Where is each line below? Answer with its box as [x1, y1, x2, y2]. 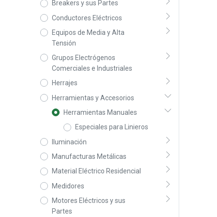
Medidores [51, 182, 84, 190]
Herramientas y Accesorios [51, 93, 134, 102]
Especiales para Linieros [75, 123, 148, 131]
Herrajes [51, 79, 77, 87]
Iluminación [51, 138, 87, 146]
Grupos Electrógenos [51, 54, 115, 62]
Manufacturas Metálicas [51, 153, 126, 161]
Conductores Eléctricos [51, 14, 122, 22]
